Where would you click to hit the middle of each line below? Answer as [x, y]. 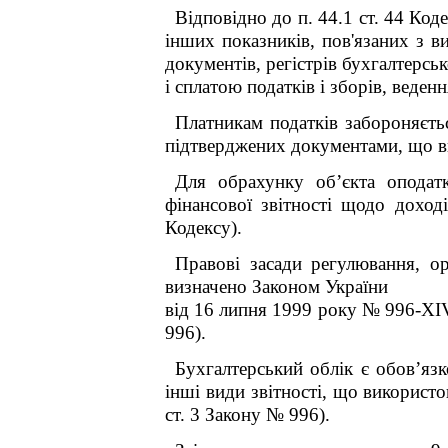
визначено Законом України [276, 286]
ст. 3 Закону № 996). [247, 414]
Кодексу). [203, 227]
